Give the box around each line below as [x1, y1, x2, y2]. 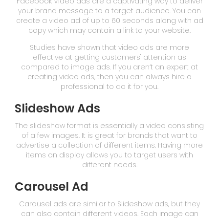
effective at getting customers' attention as [33, 52, 186, 62]
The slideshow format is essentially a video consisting [15, 120, 204, 131]
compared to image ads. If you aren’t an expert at [21, 62, 198, 72]
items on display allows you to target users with [26, 150, 193, 160]
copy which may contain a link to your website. [28, 25, 191, 35]
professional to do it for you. [61, 81, 158, 91]
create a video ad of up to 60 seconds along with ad [16, 15, 203, 25]
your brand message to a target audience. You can [18, 5, 201, 16]
